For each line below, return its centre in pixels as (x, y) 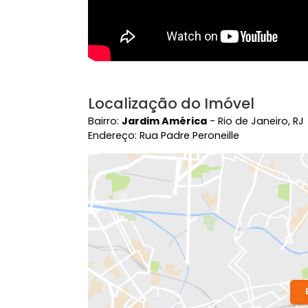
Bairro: (117, 238)
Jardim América (183, 238)
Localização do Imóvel (190, 218)
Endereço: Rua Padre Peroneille (182, 253)
